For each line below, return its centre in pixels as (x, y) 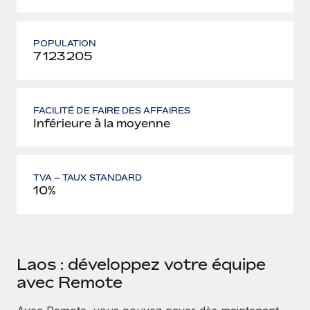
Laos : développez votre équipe (141, 264)
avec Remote (70, 282)
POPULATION (65, 43)
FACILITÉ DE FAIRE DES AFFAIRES (112, 110)
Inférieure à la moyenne (102, 123)
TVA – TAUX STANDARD (88, 177)
